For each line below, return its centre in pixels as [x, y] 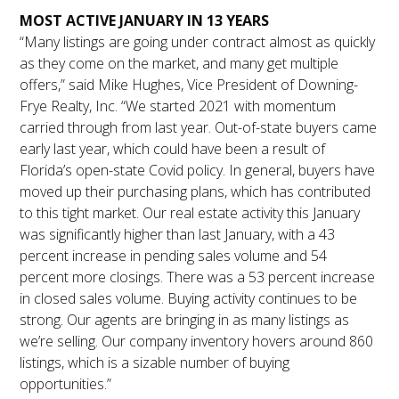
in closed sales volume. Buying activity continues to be [189, 299]
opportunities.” [66, 384]
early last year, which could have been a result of [173, 149]
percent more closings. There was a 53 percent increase [198, 277]
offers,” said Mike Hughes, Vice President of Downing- [189, 85]
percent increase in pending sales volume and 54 [174, 256]
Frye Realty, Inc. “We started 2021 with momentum [178, 106]
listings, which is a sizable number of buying [155, 363]
